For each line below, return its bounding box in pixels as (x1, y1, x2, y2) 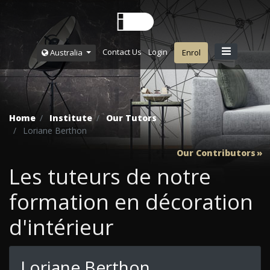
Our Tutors (106, 112, 157, 124)
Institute (49, 112, 92, 124)
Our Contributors (177, 146, 256, 159)
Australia (48, 47, 84, 58)
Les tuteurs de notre (9, 162, 211, 191)
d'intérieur (9, 213, 113, 242)
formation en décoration (9, 187, 253, 216)
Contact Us (102, 46, 142, 58)
